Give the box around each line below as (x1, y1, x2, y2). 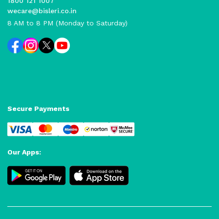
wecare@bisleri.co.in (7, 7, 77, 15)
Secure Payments (7, 105, 69, 112)
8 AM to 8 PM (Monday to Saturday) (7, 19, 128, 27)
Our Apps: (7, 148, 41, 156)
